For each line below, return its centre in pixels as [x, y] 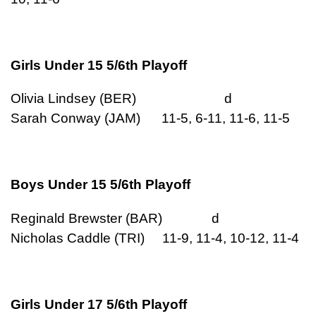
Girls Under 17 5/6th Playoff [99, 305]
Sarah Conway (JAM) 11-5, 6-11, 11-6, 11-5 [150, 119]
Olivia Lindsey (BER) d [142, 99]
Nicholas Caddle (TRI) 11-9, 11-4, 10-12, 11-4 [155, 238]
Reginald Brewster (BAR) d [136, 218]
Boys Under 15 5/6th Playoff [101, 185]
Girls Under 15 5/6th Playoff [99, 65]
